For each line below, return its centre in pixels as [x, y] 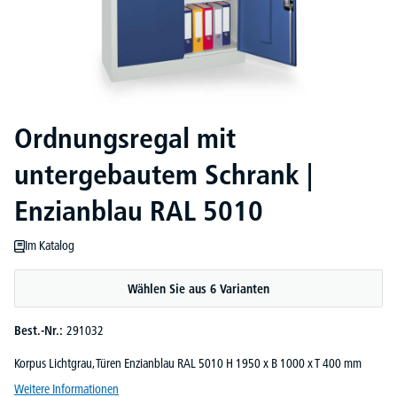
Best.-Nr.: [40, 331]
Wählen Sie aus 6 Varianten [198, 289]
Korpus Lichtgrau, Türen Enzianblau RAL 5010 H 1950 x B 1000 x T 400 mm [188, 364]
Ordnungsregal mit [125, 139]
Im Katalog [50, 246]
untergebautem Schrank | [163, 175]
